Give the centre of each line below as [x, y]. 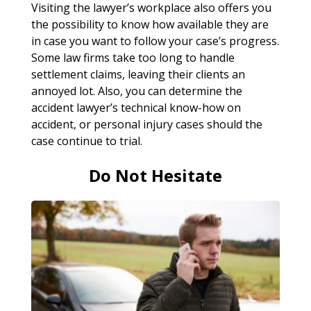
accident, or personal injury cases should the [146, 124]
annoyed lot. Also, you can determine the [136, 91]
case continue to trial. [86, 141]
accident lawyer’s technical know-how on [136, 107]
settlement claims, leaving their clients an [138, 74]
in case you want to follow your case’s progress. [155, 41]
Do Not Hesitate [155, 175]
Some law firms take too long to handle [133, 57]
